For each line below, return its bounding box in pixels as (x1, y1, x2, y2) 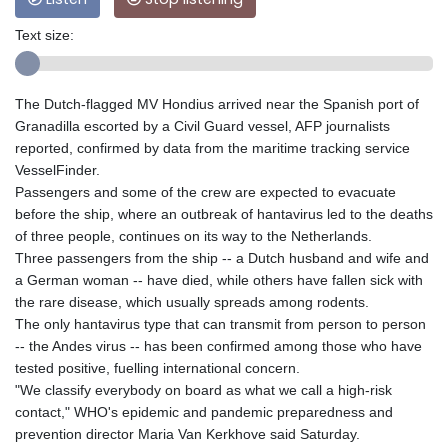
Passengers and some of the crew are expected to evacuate (15, 184, 396, 201)
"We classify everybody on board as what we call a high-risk (15, 382, 392, 399)
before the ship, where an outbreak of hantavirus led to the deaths (15, 206, 433, 223)
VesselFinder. (15, 162, 100, 179)
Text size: (15, 27, 74, 44)
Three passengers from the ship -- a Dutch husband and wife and (15, 250, 429, 267)
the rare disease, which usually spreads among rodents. (15, 294, 369, 311)
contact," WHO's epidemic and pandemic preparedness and (15, 404, 393, 421)
